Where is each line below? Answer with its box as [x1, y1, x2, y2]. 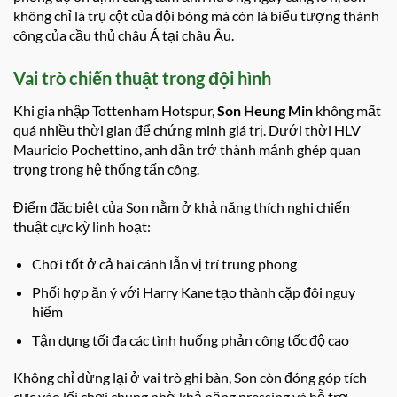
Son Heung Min [217, 101, 313, 119]
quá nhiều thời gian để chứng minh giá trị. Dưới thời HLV [13, 121, 361, 138]
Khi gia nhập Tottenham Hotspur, [13, 101, 217, 119]
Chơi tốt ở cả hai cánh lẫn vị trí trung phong [31, 255, 297, 273]
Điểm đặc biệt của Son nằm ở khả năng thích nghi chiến [13, 198, 350, 215]
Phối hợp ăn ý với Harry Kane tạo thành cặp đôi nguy [31, 283, 355, 300]
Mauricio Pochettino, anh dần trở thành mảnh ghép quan [13, 140, 361, 158]
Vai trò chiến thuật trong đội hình [13, 66, 271, 89]
